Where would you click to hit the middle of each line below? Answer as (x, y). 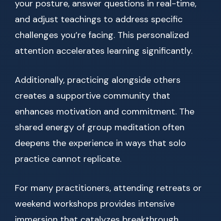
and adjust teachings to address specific (99, 19)
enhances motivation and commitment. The (105, 112)
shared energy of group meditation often (100, 128)
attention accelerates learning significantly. (104, 51)
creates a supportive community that (92, 96)
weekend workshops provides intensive (95, 204)
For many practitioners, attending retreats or (108, 188)
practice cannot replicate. (68, 159)
